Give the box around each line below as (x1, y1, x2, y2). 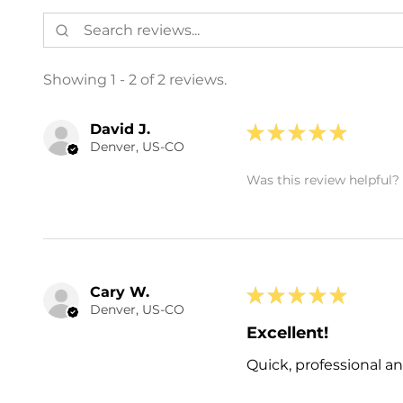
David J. (90, 120, 150, 138)
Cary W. (90, 282, 149, 300)
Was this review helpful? (246, 172, 400, 189)
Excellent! (246, 322, 329, 343)
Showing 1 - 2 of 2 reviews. (43, 70, 227, 88)
